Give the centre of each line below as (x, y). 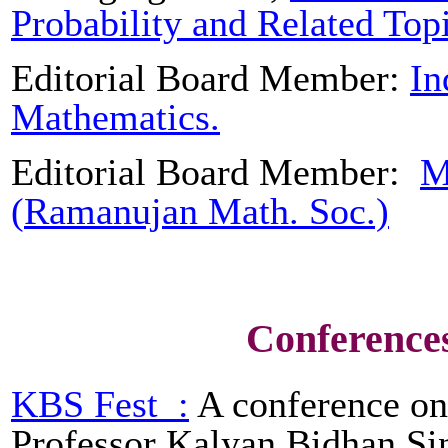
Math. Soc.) (293, 210)
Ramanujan (111, 210)
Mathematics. (115, 116)
